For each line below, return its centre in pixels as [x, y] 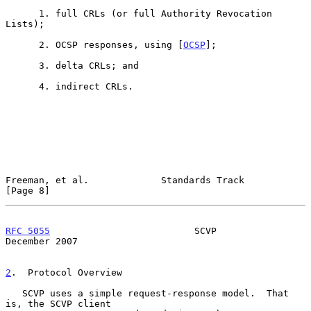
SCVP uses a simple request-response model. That [14, 293]
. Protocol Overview [67, 272]
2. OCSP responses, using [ [111, 44]
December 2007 [42, 241]
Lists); [25, 24]
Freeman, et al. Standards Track [125, 180]
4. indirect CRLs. [22, 86]
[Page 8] [28, 190]
